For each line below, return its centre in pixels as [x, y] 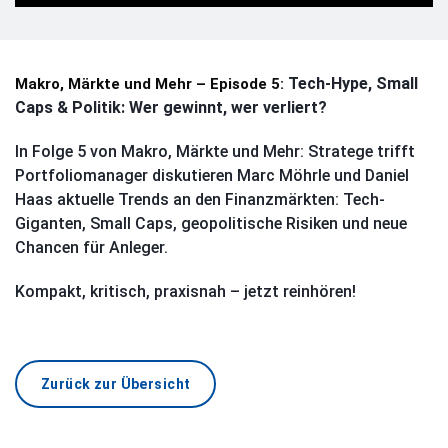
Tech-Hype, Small [353, 84]
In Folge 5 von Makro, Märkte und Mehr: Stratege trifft [215, 152]
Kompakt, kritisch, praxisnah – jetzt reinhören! [185, 292]
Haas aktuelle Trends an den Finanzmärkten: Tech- [200, 200]
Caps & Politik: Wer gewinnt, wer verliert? [171, 108]
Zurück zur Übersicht [116, 384]
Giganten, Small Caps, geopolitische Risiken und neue [211, 224]
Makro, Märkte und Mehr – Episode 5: [151, 84]
